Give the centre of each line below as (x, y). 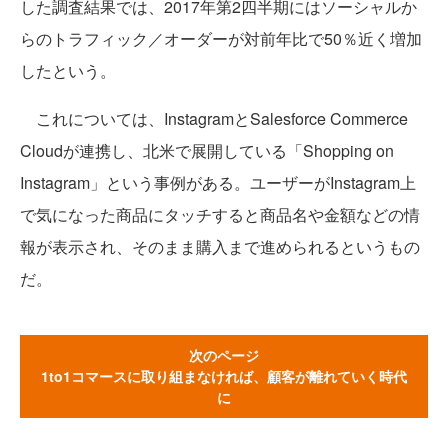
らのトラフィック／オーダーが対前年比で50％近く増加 (221, 38)
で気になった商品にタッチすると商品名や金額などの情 (220, 214)
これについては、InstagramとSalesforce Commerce (214, 118)
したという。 (68, 70)
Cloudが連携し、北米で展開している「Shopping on (207, 150)
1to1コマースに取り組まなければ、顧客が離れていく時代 (224, 375)
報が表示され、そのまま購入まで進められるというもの (220, 246)
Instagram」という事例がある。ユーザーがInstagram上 (218, 182)
